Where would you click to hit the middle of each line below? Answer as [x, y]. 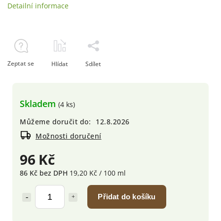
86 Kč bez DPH [45, 173]
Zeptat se [21, 63]
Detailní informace [38, 6]
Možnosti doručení [69, 136]
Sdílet [93, 64]
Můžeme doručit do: [55, 122]
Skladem [39, 104]
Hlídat [60, 64]
